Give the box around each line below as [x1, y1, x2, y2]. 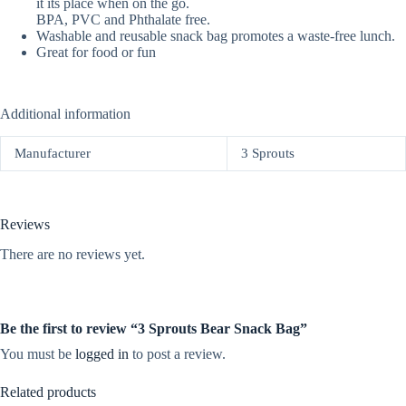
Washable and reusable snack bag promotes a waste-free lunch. [36, 28, 395, 44]
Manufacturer [14, 146, 91, 161]
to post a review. [129, 346, 226, 362]
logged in [75, 346, 129, 362]
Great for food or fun [36, 44, 156, 61]
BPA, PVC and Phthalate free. [36, 12, 210, 28]
